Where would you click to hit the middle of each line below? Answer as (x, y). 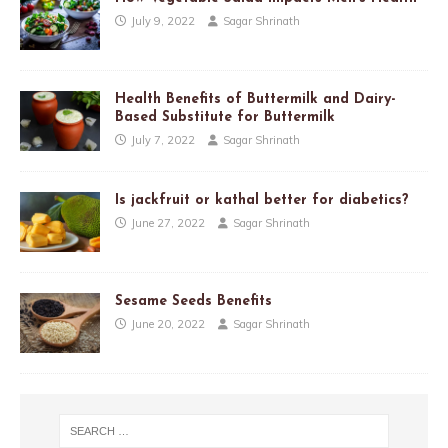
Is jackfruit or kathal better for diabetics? (262, 200)
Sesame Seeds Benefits (193, 301)
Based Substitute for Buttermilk (225, 117)
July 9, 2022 (163, 20)
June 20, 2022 (168, 323)
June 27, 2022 (168, 222)
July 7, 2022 (163, 139)
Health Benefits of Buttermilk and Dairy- (255, 99)
